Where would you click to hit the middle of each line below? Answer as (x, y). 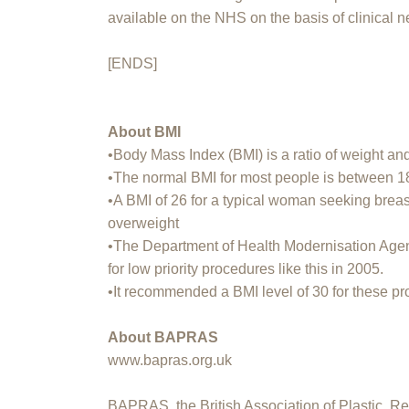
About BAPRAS (163, 337)
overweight (144, 223)
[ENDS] (133, 63)
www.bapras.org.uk (170, 360)
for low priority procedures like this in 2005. (246, 268)
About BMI (145, 131)
